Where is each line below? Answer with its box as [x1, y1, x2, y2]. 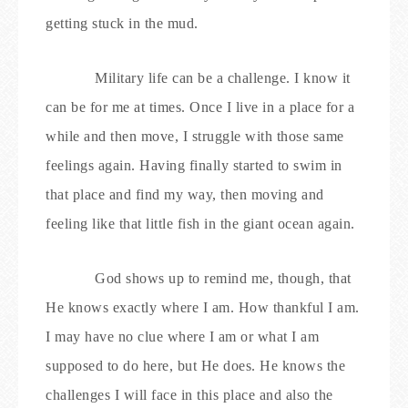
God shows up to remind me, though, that [95, 270, 352, 286]
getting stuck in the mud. [46, 15, 199, 31]
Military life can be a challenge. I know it [95, 70, 351, 86]
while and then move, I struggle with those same [46, 128, 344, 144]
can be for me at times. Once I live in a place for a [46, 99, 354, 115]
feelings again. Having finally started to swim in [46, 158, 342, 173]
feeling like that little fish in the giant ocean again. [46, 216, 355, 231]
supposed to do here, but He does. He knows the [46, 358, 345, 373]
